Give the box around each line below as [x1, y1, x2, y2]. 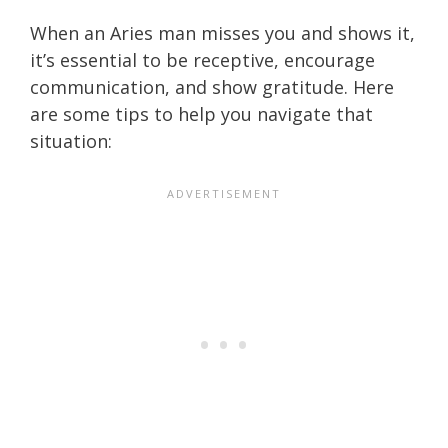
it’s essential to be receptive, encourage [30, 47, 375, 72]
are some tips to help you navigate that [30, 101, 373, 126]
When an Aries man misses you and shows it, [30, 20, 415, 45]
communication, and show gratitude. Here [30, 74, 394, 99]
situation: [30, 128, 112, 153]
